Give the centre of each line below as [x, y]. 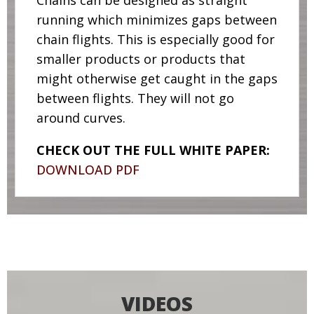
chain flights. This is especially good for [155, 40]
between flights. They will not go [135, 98]
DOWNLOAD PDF [88, 170]
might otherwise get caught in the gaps [157, 79]
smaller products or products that [141, 59]
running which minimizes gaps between [156, 20]
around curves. [81, 118]
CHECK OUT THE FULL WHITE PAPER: [153, 150]
